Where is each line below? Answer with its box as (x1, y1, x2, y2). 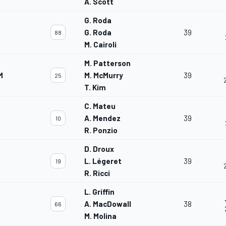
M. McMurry (84, 71, 123, 80)
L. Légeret (84, 156, 122, 166)
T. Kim (84, 83, 106, 92)
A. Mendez (84, 114, 121, 123)
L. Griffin (84, 187, 115, 197)
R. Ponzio (84, 126, 118, 135)
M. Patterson (84, 59, 131, 68)
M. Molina (84, 211, 117, 221)
